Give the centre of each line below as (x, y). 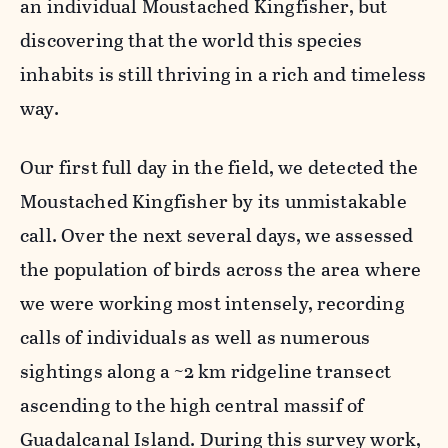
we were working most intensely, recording (212, 303)
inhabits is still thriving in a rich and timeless (223, 74)
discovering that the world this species (191, 40)
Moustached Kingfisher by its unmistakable (213, 201)
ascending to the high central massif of (192, 405)
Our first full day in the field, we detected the (219, 167)
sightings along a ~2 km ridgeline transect (205, 371)
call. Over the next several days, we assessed (217, 235)
